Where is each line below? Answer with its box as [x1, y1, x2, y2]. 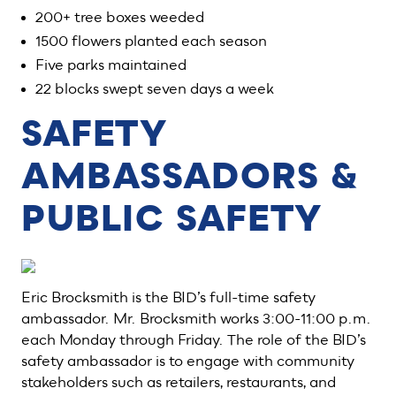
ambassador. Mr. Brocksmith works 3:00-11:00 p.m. [21, 311, 371, 327]
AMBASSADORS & [21, 158, 360, 196]
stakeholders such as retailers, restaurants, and [21, 375, 336, 391]
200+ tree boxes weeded [35, 10, 204, 26]
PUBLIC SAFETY [21, 201, 323, 239]
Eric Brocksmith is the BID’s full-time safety [21, 290, 316, 306]
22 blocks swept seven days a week [35, 81, 274, 97]
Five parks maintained [35, 57, 187, 73]
